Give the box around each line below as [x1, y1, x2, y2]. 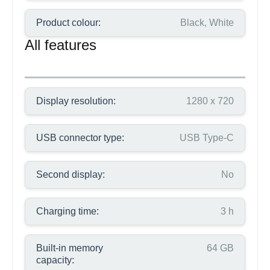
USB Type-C [180, 133, 234, 143]
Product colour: [36, 17, 101, 28]
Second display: [36, 169, 105, 180]
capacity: [36, 255, 74, 265]
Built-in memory [36, 243, 103, 253]
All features [25, 37, 96, 53]
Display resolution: [36, 96, 116, 106]
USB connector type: [36, 133, 124, 143]
